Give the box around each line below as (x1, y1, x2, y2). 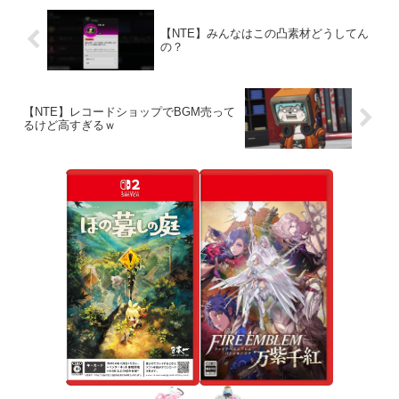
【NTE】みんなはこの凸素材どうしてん (159, 26, 369, 40)
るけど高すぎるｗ (23, 118, 116, 132)
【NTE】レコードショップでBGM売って (23, 104, 235, 118)
